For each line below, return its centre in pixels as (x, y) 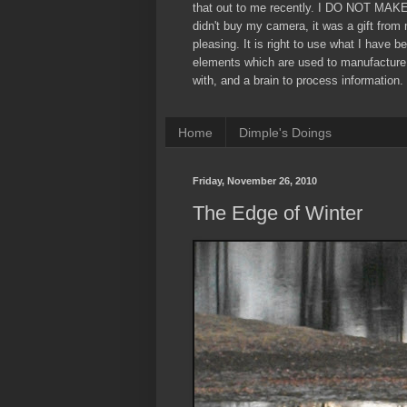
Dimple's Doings (285, 132)
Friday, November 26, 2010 (255, 181)
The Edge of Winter (278, 213)
